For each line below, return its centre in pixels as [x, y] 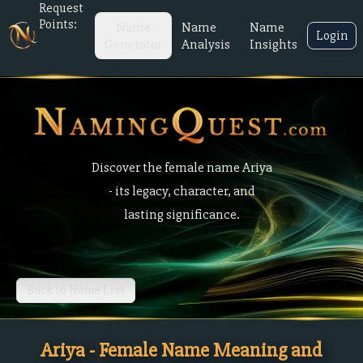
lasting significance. [181, 214]
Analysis [206, 44]
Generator [133, 44]
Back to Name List [76, 290]
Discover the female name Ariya [181, 167]
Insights [273, 44]
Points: [58, 24]
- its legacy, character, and [181, 191]
